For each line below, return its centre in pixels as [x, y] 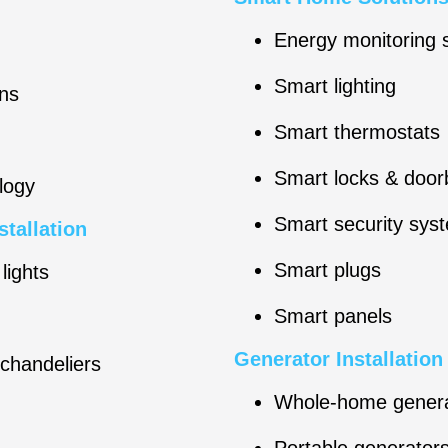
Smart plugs [327, 269]
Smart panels [333, 315]
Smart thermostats [357, 131]
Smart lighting [335, 85]
